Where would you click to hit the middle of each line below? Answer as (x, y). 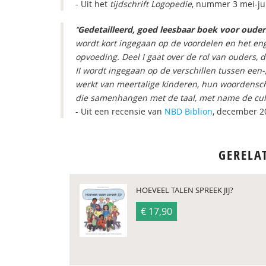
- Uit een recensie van (120, 111)
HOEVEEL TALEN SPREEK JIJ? (185, 190)
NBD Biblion (189, 111)
